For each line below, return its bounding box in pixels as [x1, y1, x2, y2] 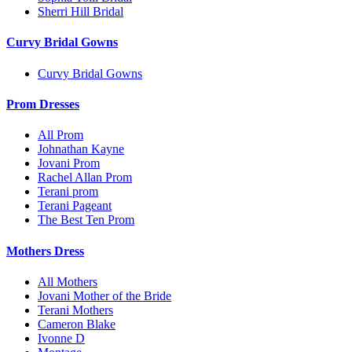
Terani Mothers [38, 302, 113, 317]
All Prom [38, 128, 83, 142]
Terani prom [38, 185, 98, 199]
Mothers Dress [6, 244, 84, 258]
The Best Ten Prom [38, 213, 134, 227]
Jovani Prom [38, 156, 100, 170]
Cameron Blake [38, 317, 115, 331]
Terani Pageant [38, 199, 112, 213]
